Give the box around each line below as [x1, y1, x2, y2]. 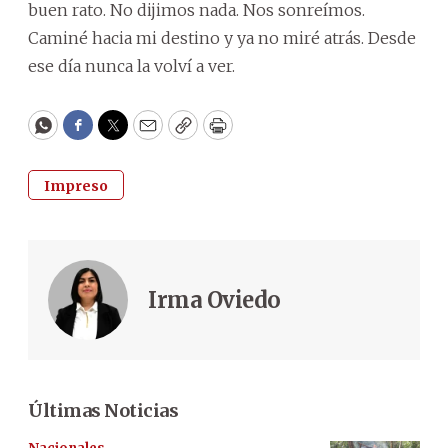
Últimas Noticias [28, 399, 178, 422]
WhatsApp [41, 122, 136, 146]
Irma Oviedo [148, 286, 281, 314]
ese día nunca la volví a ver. [28, 56, 235, 76]
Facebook [76, 122, 161, 146]
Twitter [111, 122, 179, 146]
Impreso [44, 177, 108, 195]
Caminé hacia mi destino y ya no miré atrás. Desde [28, 28, 416, 48]
